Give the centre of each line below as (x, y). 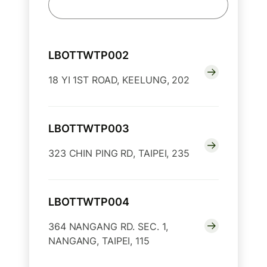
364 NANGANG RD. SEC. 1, (108, 226)
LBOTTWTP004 (89, 201)
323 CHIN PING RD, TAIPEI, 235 (119, 153)
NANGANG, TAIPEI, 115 (99, 240)
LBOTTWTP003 (89, 128)
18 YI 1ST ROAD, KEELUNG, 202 (119, 80)
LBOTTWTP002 (89, 55)
